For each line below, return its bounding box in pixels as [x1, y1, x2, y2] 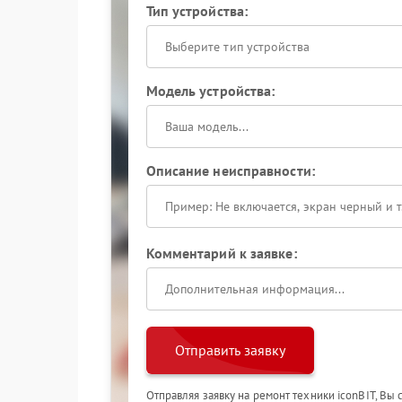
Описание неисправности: [145, 162, 315, 179]
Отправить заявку [174, 341, 285, 359]
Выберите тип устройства [164, 39, 310, 55]
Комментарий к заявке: [145, 244, 297, 262]
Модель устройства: [145, 82, 275, 100]
